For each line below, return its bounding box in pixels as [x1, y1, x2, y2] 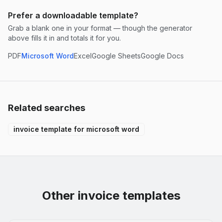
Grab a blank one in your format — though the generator [8, 23, 192, 32]
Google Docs [141, 51, 184, 60]
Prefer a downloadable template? [8, 10, 138, 20]
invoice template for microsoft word [13, 124, 139, 133]
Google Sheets [92, 51, 141, 60]
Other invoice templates [42, 188, 180, 203]
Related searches [8, 102, 85, 113]
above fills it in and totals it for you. [8, 33, 121, 42]
